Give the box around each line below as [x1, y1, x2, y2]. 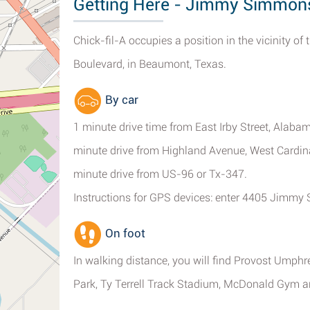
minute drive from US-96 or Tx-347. [73, 167, 247, 181]
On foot [102, 226, 145, 241]
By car [102, 93, 138, 107]
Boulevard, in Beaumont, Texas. [73, 57, 226, 71]
